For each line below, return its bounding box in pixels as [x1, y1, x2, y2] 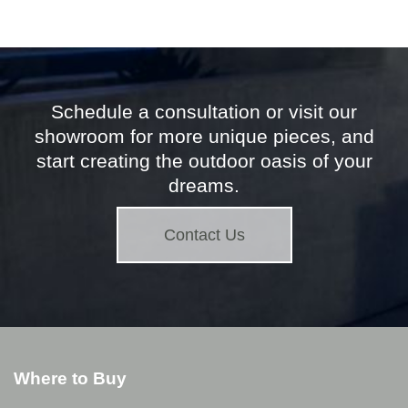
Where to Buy [14, 368, 127, 388]
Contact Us [163, 225, 245, 244]
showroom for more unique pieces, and [34, 125, 374, 147]
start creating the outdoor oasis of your [36, 149, 372, 171]
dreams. [168, 174, 240, 196]
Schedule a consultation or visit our [51, 100, 357, 122]
